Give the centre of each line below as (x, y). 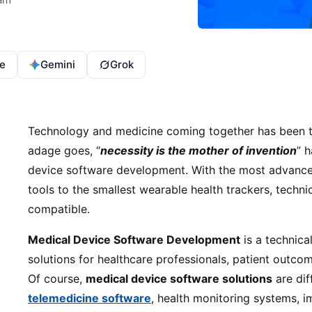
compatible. (61, 209)
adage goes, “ (64, 150)
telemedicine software (89, 298)
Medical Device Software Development (134, 240)
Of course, (57, 279)
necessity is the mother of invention (198, 150)
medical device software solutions (179, 279)
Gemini (58, 64)
